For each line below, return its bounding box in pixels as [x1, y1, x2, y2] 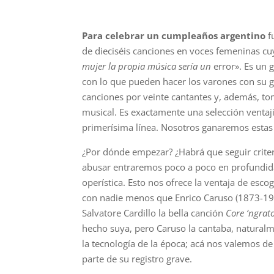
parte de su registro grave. [82, 252, 193, 265]
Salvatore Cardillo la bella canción [82, 206, 226, 219]
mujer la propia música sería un [82, 59, 212, 72]
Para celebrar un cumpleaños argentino [82, 29, 266, 42]
